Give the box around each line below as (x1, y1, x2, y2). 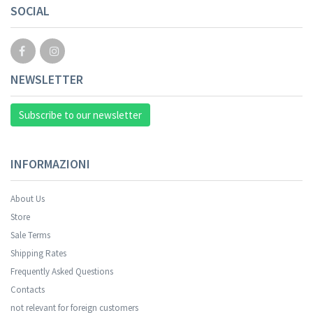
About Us (10, 193, 45, 205)
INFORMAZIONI (10, 156, 90, 172)
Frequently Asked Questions (10, 265, 113, 277)
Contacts (10, 284, 45, 296)
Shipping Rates (10, 247, 66, 259)
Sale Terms (10, 229, 50, 241)
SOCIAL (10, 3, 50, 19)
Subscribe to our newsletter (19, 108, 142, 122)
